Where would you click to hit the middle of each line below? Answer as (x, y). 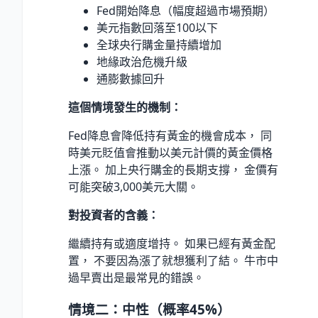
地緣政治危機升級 (142, 61)
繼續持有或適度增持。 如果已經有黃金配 (172, 243)
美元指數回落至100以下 (157, 27)
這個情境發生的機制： (125, 107)
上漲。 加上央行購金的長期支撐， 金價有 (173, 169)
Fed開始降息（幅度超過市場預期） (186, 10)
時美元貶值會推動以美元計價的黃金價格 (170, 152)
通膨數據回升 (131, 78)
